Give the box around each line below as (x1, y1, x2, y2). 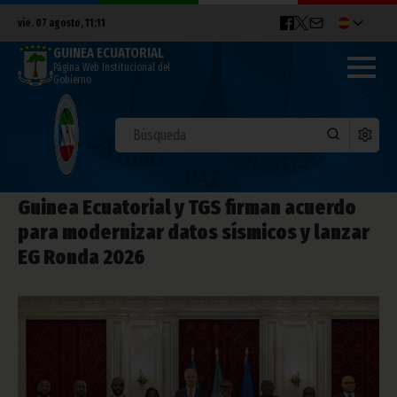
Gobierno (53, 74, 91, 87)
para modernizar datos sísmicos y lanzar (18, 220, 370, 245)
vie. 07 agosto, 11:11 (18, 17, 105, 29)
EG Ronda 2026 (18, 245, 145, 269)
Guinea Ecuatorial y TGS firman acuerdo (18, 195, 356, 220)
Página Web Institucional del (53, 61, 170, 74)
